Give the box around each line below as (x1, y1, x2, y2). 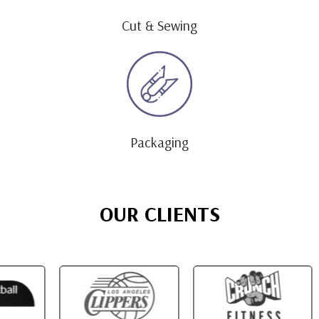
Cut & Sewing (122, 16, 197, 35)
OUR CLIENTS (99, 200, 220, 228)
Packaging (130, 133, 189, 152)
